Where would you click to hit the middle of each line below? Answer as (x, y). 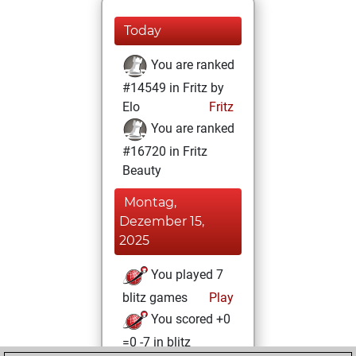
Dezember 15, (162, 221)
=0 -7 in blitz (157, 342)
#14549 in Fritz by (173, 88)
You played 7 (186, 275)
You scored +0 (189, 319)
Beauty (142, 170)
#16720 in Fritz (165, 151)
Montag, (150, 202)
